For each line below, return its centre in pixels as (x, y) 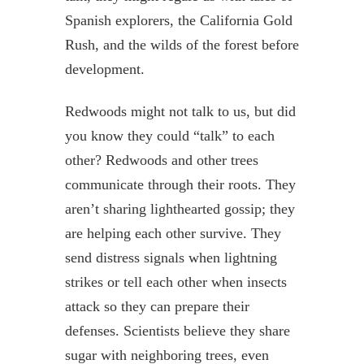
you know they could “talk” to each (169, 135)
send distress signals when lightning (171, 257)
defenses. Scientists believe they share (177, 330)
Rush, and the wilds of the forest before (182, 44)
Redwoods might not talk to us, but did (180, 111)
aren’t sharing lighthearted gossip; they (180, 208)
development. (108, 69)
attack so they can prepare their (157, 306)
